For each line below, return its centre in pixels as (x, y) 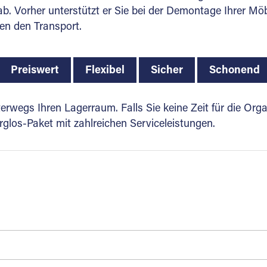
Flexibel (105, 71)
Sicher (167, 71)
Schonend (234, 71)
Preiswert (35, 71)
